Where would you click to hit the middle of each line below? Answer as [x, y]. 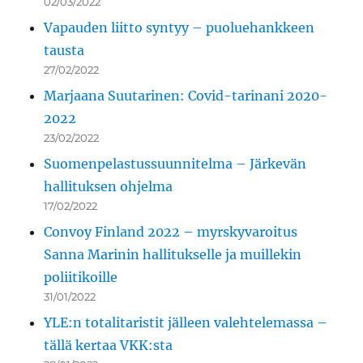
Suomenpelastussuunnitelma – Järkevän [175, 164]
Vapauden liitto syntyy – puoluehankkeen [179, 28]
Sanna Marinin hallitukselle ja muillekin [173, 255]
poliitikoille [81, 278]
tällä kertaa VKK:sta [109, 346]
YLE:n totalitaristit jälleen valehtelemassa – [186, 323]
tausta [64, 51]
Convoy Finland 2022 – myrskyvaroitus [171, 232]
